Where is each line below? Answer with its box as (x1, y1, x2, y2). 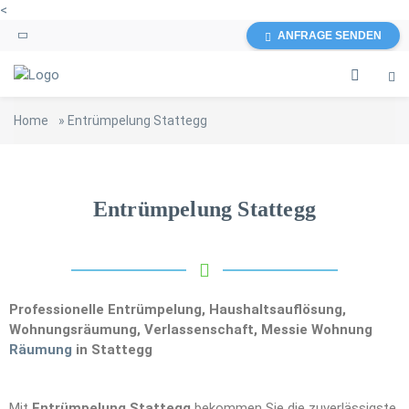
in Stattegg (72, 341, 152, 358)
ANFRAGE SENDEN (278, 29, 382, 42)
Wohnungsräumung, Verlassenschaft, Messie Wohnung (9, 321, 372, 338)
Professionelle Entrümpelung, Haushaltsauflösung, (9, 301, 346, 318)
